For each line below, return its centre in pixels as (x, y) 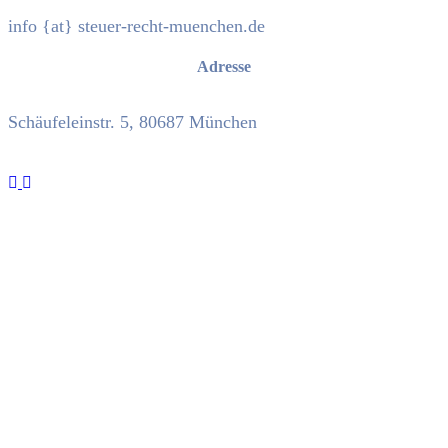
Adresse (224, 66)
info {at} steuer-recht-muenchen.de (136, 25)
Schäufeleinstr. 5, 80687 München (132, 121)
